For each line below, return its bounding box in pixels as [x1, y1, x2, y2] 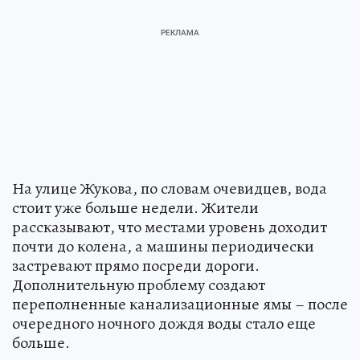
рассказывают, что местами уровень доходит [12, 215, 327, 238]
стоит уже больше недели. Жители [12, 196, 259, 219]
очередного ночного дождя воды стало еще [12, 312, 316, 334]
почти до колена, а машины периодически [12, 235, 314, 257]
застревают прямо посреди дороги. [12, 254, 260, 276]
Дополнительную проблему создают [12, 273, 265, 296]
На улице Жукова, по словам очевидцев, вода [12, 177, 327, 199]
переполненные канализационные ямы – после [12, 292, 348, 315]
